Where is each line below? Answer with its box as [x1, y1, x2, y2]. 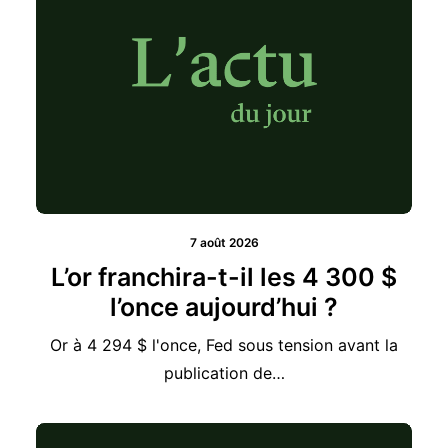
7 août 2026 [189, 203, 259, 219]
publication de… [163, 331, 285, 352]
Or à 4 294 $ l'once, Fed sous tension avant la [50, 303, 398, 324]
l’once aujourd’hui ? [110, 260, 338, 291]
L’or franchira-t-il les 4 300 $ [51, 230, 397, 261]
